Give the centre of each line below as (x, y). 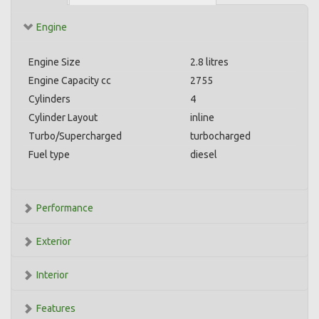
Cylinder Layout (63, 117)
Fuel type (49, 155)
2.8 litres (209, 62)
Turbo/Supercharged (75, 136)
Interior (52, 275)
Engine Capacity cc (70, 80)
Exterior (54, 241)
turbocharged (220, 136)
